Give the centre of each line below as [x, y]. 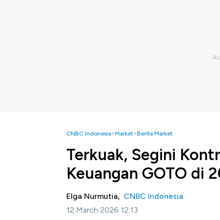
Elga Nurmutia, [95, 196]
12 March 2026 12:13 [102, 210]
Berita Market [155, 134]
